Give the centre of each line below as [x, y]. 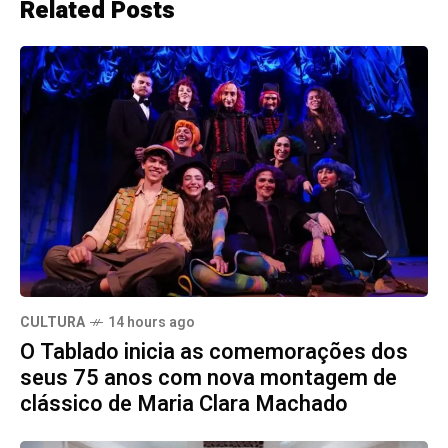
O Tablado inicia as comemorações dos [214, 351]
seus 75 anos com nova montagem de [208, 377]
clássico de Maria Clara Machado [184, 403]
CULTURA [52, 322]
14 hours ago [151, 322]
